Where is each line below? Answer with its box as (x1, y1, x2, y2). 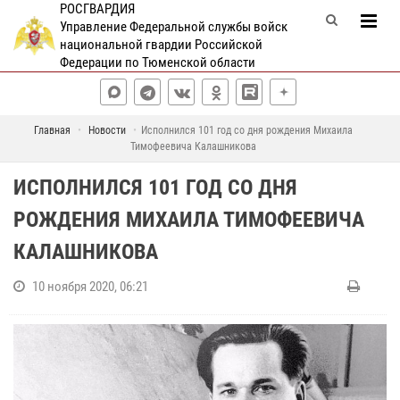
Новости (88, 124, 126, 137)
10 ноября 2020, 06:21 (32, 279, 148, 295)
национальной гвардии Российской (59, 37, 262, 53)
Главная (34, 124, 71, 137)
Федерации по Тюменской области (59, 54, 255, 71)
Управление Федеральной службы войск (59, 19, 287, 35)
